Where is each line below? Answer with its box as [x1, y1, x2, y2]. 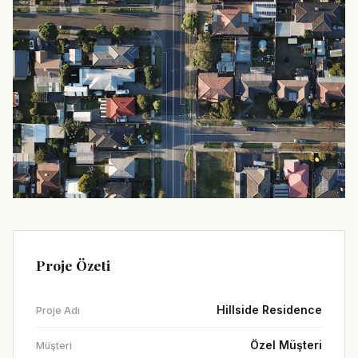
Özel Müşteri [250, 338, 322, 352]
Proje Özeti [36, 256, 110, 275]
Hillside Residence [217, 303, 322, 317]
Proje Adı [36, 304, 80, 317]
